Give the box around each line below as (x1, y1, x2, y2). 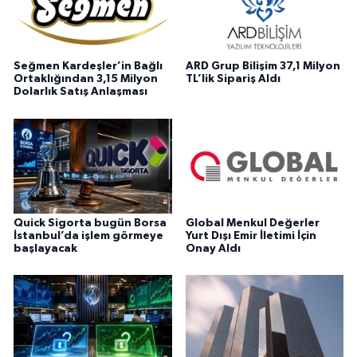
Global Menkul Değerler (185, 217, 320, 229)
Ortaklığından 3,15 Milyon (14, 73, 158, 85)
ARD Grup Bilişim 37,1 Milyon (185, 61, 340, 73)
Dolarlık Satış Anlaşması (14, 86, 147, 98)
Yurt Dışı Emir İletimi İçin (185, 229, 316, 241)
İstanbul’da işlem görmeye (14, 229, 163, 241)
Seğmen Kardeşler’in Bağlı (14, 61, 163, 73)
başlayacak (14, 242, 77, 254)
